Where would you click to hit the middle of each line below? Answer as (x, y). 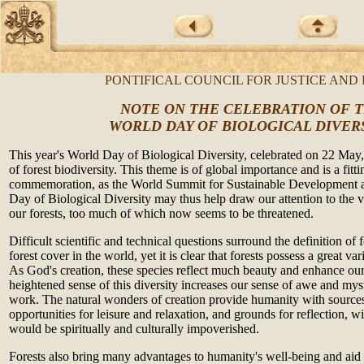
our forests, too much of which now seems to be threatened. (161, 213)
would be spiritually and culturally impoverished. (134, 329)
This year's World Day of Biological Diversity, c (132, 155)
